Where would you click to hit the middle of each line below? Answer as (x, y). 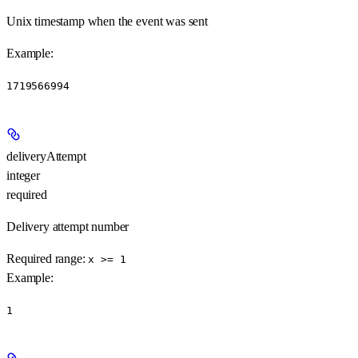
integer (23, 176)
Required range (44, 259)
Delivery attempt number (68, 227)
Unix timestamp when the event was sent (107, 22)
